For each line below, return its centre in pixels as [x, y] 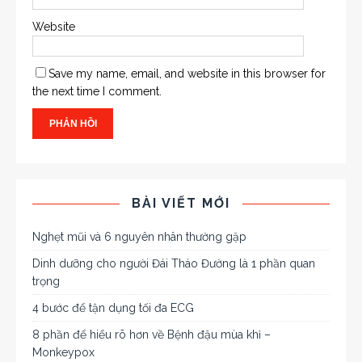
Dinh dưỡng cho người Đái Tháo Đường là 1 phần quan [174, 264]
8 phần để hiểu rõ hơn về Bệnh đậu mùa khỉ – [152, 335]
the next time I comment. [97, 92]
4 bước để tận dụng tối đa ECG [113, 308]
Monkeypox [63, 353]
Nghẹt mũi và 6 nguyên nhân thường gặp [139, 237]
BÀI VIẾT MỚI [181, 204]
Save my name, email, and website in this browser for [187, 74]
